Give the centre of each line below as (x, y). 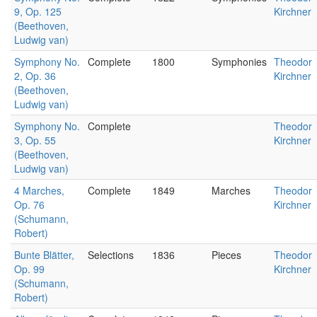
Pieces (226, 255)
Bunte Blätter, (44, 255)
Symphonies (239, 62)
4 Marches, (39, 190)
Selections (111, 255)
